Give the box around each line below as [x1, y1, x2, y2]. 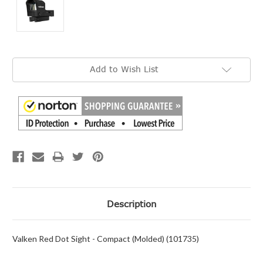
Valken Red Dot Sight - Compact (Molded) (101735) [12, 233, 199, 244]
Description [106, 198, 157, 209]
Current [12, 58, 38, 66]
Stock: [12, 68, 34, 76]
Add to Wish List [89, 64, 159, 74]
